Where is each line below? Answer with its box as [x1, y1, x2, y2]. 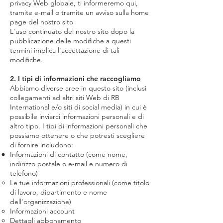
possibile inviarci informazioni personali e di [10, 112, 144, 121]
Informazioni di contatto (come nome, [10, 150, 127, 159]
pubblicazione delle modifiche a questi [10, 36, 131, 45]
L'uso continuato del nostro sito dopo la [10, 27, 134, 36]
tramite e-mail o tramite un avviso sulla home [10, 8, 149, 17]
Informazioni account [10, 207, 75, 216]
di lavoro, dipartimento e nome [10, 188, 107, 197]
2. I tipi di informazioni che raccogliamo [10, 74, 141, 83]
